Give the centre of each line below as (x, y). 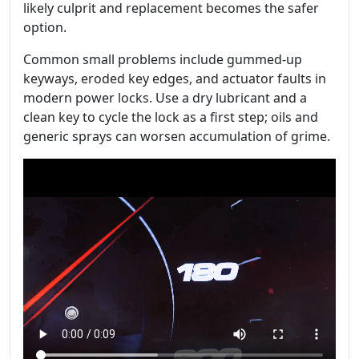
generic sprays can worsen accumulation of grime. (177, 136)
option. (45, 27)
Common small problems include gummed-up (163, 59)
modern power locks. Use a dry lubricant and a (165, 97)
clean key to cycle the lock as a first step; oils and (171, 117)
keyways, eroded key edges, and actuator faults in (175, 78)
